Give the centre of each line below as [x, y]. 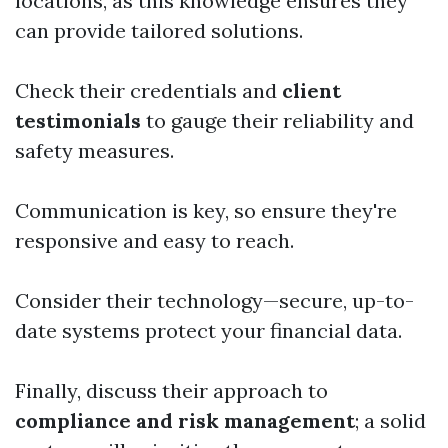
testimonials [78, 121]
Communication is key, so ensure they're [206, 211]
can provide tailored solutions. [159, 31]
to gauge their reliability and [277, 121]
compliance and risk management [185, 421]
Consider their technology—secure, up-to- [214, 301]
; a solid [390, 421]
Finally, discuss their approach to [171, 391]
